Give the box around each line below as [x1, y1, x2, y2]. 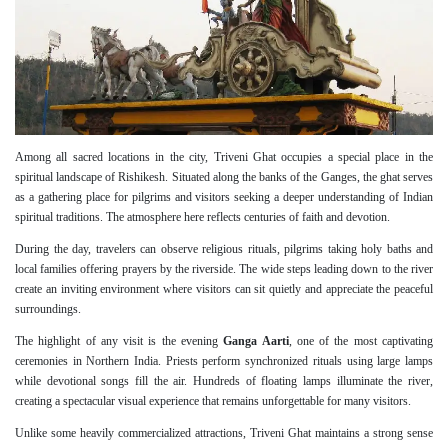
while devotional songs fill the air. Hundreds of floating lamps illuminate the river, [15, 373, 433, 388]
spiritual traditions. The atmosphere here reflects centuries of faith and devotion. [15, 209, 390, 224]
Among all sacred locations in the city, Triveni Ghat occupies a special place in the [15, 149, 433, 164]
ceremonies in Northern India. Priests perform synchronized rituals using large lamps [15, 353, 433, 368]
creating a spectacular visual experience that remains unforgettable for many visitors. [15, 393, 411, 408]
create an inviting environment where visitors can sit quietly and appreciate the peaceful [15, 281, 433, 296]
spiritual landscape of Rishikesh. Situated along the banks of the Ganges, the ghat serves [15, 169, 433, 184]
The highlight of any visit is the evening [15, 333, 224, 348]
